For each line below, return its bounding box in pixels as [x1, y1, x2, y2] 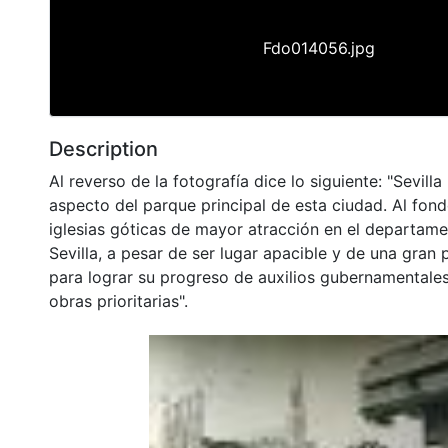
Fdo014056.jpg [263, 37, 375, 58]
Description [49, 136, 158, 161]
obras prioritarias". [49, 290, 188, 311]
